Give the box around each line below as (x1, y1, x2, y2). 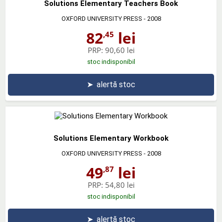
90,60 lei (105, 45, 135, 55)
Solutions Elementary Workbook (54, 133, 168, 143)
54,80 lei (105, 179, 135, 190)
